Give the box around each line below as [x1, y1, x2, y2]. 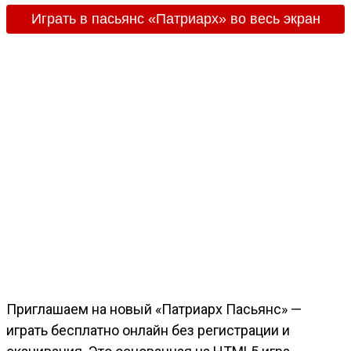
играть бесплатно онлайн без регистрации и [6, 322, 290, 339]
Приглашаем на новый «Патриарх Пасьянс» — [6, 301, 302, 318]
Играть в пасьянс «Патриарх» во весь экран [31, 10, 320, 27]
